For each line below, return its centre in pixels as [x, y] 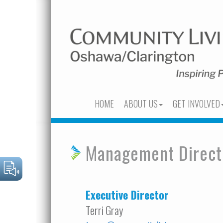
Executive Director [127, 195]
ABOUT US [141, 104]
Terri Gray [104, 210]
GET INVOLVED [196, 104]
